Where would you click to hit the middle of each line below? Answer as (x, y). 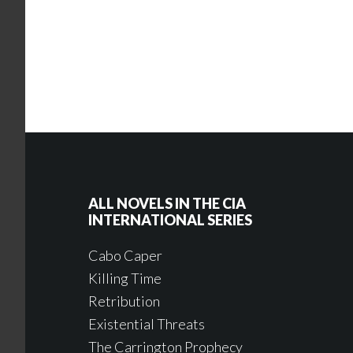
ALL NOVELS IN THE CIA (167, 204)
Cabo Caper (125, 256)
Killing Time (125, 279)
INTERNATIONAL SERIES (170, 220)
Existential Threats (147, 324)
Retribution (124, 301)
